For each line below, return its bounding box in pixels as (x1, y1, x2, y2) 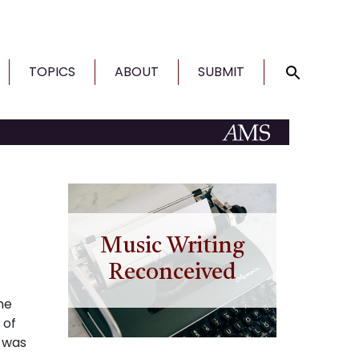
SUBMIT (198, 63, 244, 82)
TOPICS (29, 63, 75, 82)
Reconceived (107, 262, 236, 285)
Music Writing (99, 236, 244, 259)
